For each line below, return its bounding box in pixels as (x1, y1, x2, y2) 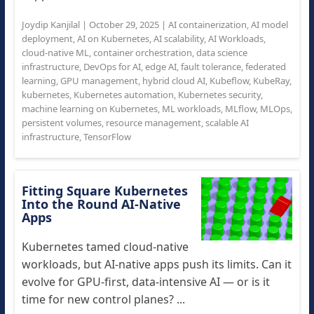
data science (196, 46, 247, 59)
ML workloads (161, 102, 221, 115)
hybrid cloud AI (142, 74, 205, 87)
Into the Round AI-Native (21, 196, 181, 212)
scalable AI (205, 116, 249, 129)
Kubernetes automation (73, 88, 174, 101)
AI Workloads (207, 32, 264, 45)
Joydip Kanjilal (21, 18, 80, 31)
